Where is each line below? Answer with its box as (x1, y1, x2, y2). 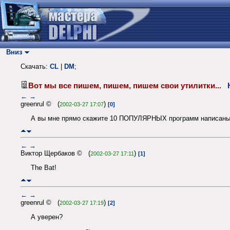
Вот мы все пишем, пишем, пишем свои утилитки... (28, 81, 227, 90)
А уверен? (31, 213, 63, 221)
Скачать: (21, 63, 50, 71)
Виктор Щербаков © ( (21, 149, 90, 157)
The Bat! (31, 164, 56, 172)
